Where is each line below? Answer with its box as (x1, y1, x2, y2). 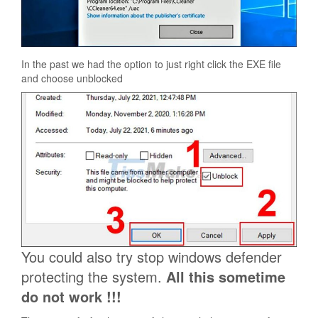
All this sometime (166, 266, 285, 287)
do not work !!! (21, 286, 121, 307)
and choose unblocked (21, 70, 123, 85)
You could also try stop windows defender (21, 246, 282, 268)
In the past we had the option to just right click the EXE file (21, 56, 281, 71)
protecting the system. (21, 266, 166, 287)
